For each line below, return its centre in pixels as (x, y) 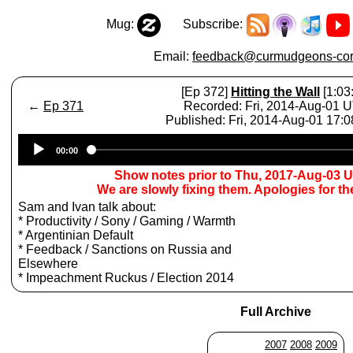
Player (294, 155)
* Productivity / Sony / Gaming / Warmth (127, 221)
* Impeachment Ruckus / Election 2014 (126, 278)
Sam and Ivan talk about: (87, 207)
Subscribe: (203, 24)
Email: (173, 56)
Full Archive (276, 312)
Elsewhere (48, 264)
